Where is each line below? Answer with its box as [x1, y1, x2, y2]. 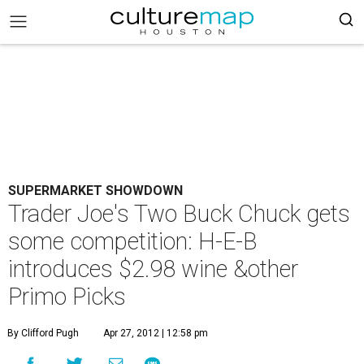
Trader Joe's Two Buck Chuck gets [8, 200, 350, 227]
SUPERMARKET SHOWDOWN [8, 183, 183, 198]
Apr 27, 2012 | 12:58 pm [103, 327, 208, 339]
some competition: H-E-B [8, 227, 258, 255]
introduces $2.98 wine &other [8, 255, 298, 283]
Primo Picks [8, 283, 126, 310]
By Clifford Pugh [7, 327, 79, 339]
